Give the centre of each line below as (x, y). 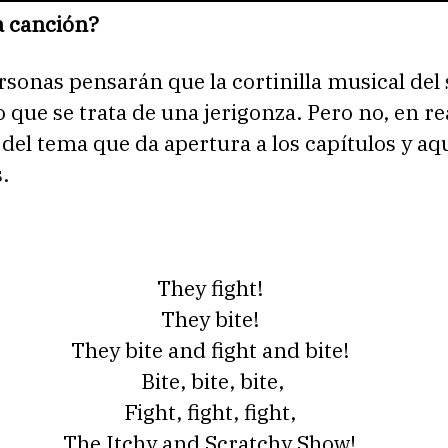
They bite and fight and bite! (212, 350)
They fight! (212, 288)
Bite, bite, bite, (212, 381)
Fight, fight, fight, (212, 412)
